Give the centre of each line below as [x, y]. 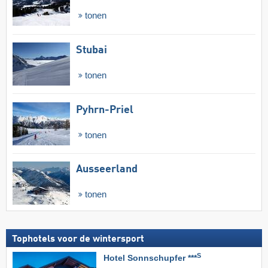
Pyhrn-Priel [105, 110]
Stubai [92, 50]
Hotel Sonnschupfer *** [150, 258]
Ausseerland [107, 170]
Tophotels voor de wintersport [78, 240]
